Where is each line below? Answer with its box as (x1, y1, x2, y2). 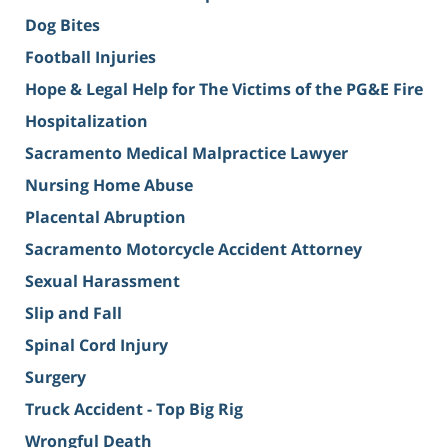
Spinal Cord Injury (25, 334, 168, 357)
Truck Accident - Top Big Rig (25, 398, 243, 421)
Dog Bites (25, 14, 100, 37)
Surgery (25, 366, 86, 389)
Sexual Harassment (25, 270, 180, 293)
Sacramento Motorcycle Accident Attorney (25, 238, 362, 261)
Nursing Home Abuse (25, 174, 193, 197)
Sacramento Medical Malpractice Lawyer (25, 142, 348, 165)
